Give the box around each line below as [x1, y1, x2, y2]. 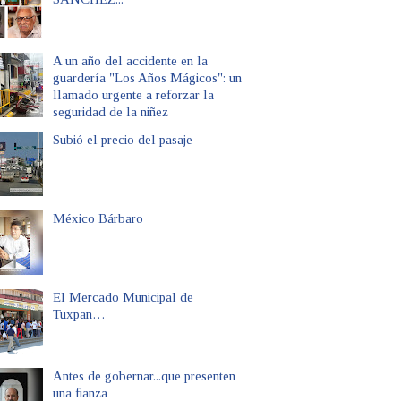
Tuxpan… [53, 306, 106, 321]
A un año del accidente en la [53, 53, 208, 68]
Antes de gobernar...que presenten [53, 368, 235, 383]
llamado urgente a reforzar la [53, 87, 214, 102]
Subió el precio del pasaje [53, 132, 192, 147]
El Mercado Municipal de [53, 289, 193, 304]
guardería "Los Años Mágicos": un [53, 70, 242, 85]
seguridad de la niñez [53, 104, 168, 119]
